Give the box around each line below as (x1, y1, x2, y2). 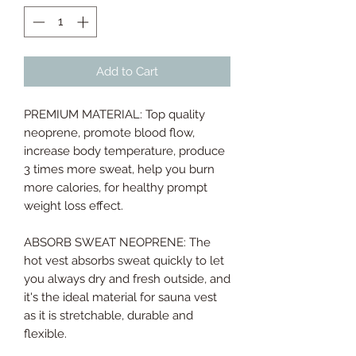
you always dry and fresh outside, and (24, 271, 230, 286)
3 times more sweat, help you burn (24, 161, 215, 176)
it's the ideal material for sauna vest (24, 289, 217, 304)
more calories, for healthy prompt (24, 180, 207, 195)
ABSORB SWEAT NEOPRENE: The (24, 234, 211, 250)
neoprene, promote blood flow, (24, 125, 195, 140)
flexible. (24, 326, 67, 341)
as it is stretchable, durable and (24, 308, 193, 323)
